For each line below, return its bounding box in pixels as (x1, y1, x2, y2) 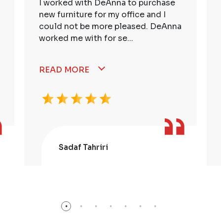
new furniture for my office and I (39, 9, 166, 20)
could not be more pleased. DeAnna (39, 21, 182, 32)
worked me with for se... (39, 33, 133, 44)
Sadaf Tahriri (59, 143, 108, 152)
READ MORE (39, 65, 89, 75)
